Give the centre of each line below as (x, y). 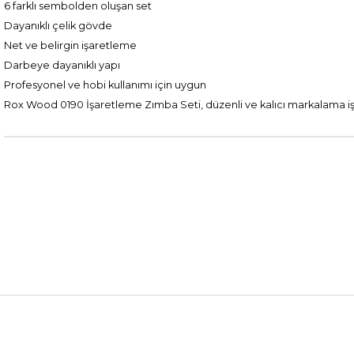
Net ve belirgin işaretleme (70, 46)
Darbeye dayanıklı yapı (62, 66)
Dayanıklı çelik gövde (58, 26)
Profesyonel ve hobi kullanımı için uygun (105, 85)
